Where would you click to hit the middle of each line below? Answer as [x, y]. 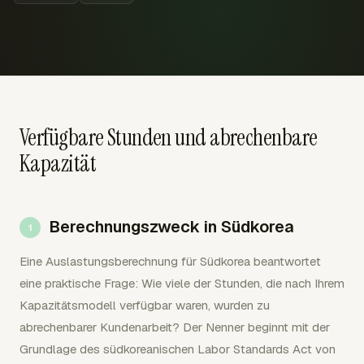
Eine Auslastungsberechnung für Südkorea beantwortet [170, 261]
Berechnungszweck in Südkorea [171, 227]
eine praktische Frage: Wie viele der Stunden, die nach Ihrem [182, 283]
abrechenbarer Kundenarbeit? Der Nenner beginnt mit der [175, 327]
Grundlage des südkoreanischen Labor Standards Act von [178, 349]
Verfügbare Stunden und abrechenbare [169, 138]
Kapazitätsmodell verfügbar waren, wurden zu [145, 305]
